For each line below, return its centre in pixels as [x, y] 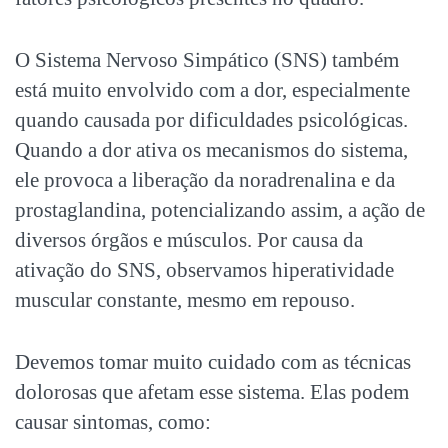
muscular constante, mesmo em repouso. [185, 299]
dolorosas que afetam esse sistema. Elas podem [212, 391]
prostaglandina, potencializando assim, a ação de [220, 209]
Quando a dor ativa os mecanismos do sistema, [211, 149]
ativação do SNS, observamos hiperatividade [204, 269]
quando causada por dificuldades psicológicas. [211, 119]
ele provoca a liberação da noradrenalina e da [205, 179]
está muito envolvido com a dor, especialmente [212, 89]
